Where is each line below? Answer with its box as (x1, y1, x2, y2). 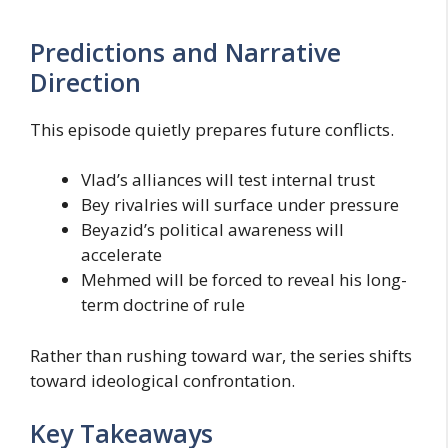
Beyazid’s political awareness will (81, 218, 344, 242)
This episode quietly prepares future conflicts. (30, 117, 394, 141)
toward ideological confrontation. (30, 368, 295, 392)
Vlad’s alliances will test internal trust (81, 168, 375, 192)
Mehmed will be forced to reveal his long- (81, 268, 407, 292)
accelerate (81, 243, 162, 267)
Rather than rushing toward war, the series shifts (30, 343, 412, 367)
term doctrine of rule (81, 293, 245, 317)
